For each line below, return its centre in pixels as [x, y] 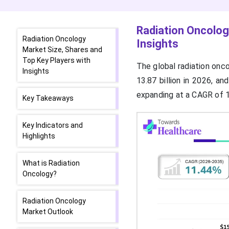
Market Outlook [48, 212]
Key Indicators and [53, 125]
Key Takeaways [48, 98]
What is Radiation [51, 163]
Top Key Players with [56, 60]
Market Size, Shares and [62, 50]
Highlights [39, 136]
